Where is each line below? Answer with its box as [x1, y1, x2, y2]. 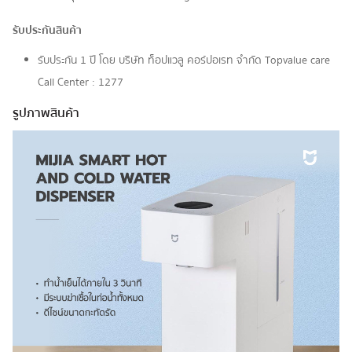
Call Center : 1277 [38, 73, 123, 91]
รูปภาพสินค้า [13, 102, 79, 123]
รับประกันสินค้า [13, 21, 82, 39]
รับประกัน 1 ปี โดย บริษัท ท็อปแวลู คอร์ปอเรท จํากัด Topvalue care [38, 51, 330, 69]
